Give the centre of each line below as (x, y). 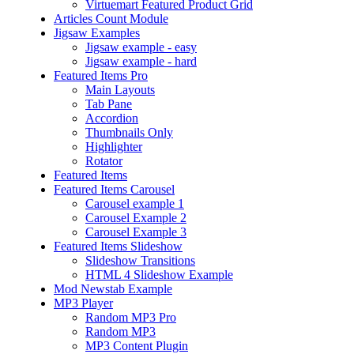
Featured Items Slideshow (118, 247)
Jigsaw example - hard (141, 62)
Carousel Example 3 (136, 232)
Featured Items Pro (101, 76)
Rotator (104, 161)
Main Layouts (120, 90)
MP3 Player (83, 303)
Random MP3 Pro (131, 318)
